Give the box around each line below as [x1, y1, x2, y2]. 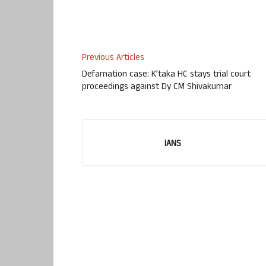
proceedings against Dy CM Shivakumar [82, 80, 232, 96]
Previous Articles [82, 51, 144, 66]
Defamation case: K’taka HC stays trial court [82, 68, 251, 83]
